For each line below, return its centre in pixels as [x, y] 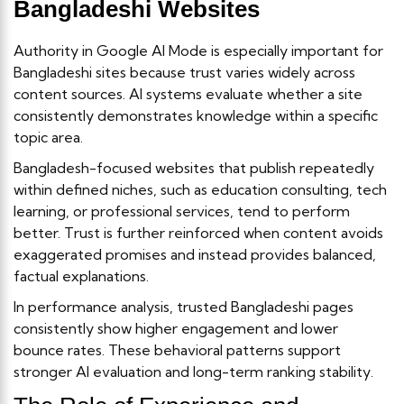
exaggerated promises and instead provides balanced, [195, 254]
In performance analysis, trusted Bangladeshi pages [184, 306]
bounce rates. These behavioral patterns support [177, 349]
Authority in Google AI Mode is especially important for [198, 50]
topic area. [48, 137]
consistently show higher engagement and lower [176, 328]
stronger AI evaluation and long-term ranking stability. [193, 371]
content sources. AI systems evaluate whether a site [188, 93]
